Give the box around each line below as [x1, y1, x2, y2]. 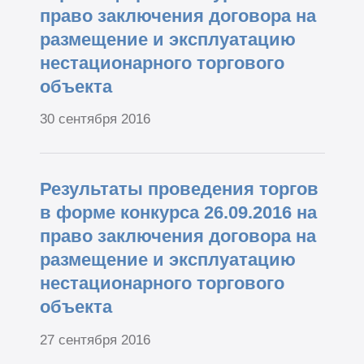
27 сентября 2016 [39, 331, 150, 348]
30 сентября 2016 [39, 111, 150, 128]
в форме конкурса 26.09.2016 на [39, 202, 317, 223]
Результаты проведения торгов [39, 179, 318, 200]
